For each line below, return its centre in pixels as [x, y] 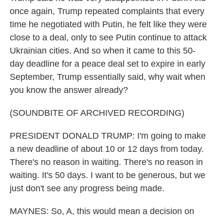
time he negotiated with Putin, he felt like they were [108, 24]
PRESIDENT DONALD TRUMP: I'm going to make [108, 136]
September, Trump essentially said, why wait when [108, 77]
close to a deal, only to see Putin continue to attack [108, 37]
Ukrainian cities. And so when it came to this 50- [103, 51]
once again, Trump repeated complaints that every [107, 11]
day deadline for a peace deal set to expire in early [108, 64]
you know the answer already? [69, 90]
